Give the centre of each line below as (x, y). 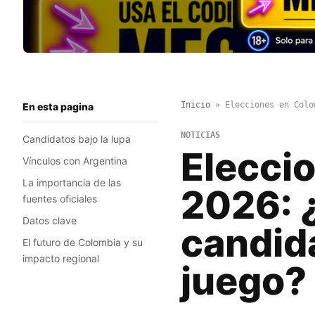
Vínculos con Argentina (75, 161)
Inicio (195, 105)
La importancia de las (72, 183)
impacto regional (61, 259)
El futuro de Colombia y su (83, 243)
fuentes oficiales (60, 199)
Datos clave (50, 221)
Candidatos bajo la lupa (77, 139)
